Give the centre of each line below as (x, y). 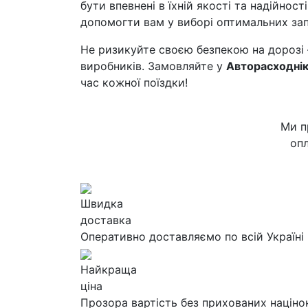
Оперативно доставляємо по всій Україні (192, 236)
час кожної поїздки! (134, 82)
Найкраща (109, 269)
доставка (106, 220)
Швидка (102, 203)
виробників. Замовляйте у (153, 66)
